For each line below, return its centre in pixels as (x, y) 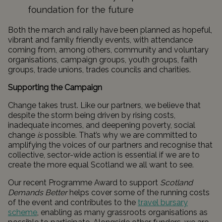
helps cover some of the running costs (139, 193)
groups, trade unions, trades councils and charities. (101, 70)
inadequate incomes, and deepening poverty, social (102, 125)
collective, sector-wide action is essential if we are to (104, 155)
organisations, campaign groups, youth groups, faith (103, 60)
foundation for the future (82, 10)
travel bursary (163, 202)
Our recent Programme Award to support (84, 183)
